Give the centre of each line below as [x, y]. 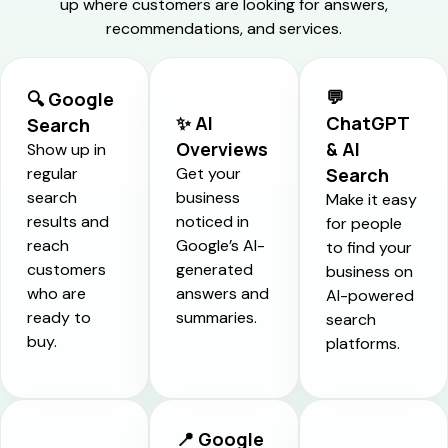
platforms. [362, 343]
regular [52, 173]
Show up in [66, 149]
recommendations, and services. [224, 28]
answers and [223, 293]
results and [68, 221]
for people [363, 223]
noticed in [213, 221]
